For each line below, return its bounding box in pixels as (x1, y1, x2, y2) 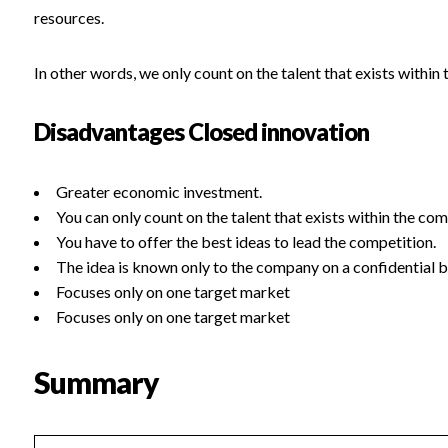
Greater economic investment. (55, 182, 262, 202)
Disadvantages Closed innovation (33, 117, 369, 147)
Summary (33, 364, 159, 401)
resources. (33, 8, 104, 28)
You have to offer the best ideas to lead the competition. (55, 232, 436, 252)
